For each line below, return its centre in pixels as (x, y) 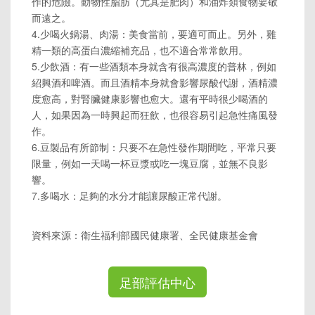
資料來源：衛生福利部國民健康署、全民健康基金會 (145, 234)
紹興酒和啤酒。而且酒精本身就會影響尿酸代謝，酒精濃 (155, 82)
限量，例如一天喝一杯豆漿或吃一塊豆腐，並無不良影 (150, 163)
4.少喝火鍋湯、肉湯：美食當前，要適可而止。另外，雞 (154, 33)
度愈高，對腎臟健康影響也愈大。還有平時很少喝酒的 (150, 98)
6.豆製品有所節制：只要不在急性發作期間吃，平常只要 (154, 147)
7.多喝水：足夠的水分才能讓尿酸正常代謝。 (129, 195)
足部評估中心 (157, 282)
